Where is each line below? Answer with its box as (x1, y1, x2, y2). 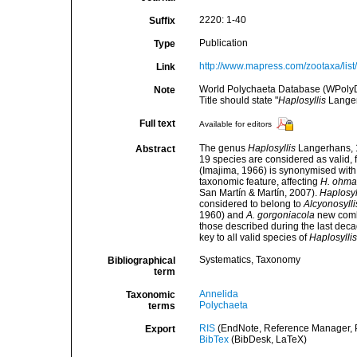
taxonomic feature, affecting (198, 176, 320, 187)
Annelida (198, 288, 238, 300)
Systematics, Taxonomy (198, 254, 300, 265)
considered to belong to (198, 198, 304, 210)
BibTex (198, 334, 229, 345)
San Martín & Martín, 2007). (198, 187, 320, 198)
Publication (198, 37, 248, 49)
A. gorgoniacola (245, 210, 315, 221)
